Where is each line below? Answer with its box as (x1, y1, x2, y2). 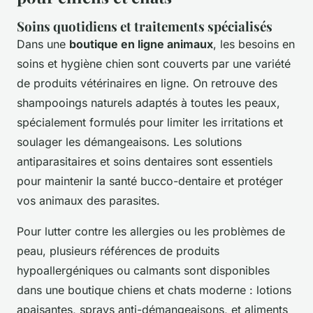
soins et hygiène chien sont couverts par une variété (17, 56, 291, 71)
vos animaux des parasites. (17, 193, 160, 208)
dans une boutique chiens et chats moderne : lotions (17, 282, 291, 297)
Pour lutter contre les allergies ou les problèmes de (17, 224, 285, 238)
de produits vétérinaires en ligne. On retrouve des (17, 75, 277, 90)
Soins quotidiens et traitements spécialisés (17, 17, 272, 35)
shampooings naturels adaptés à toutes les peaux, (17, 95, 280, 110)
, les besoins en (213, 36, 295, 51)
